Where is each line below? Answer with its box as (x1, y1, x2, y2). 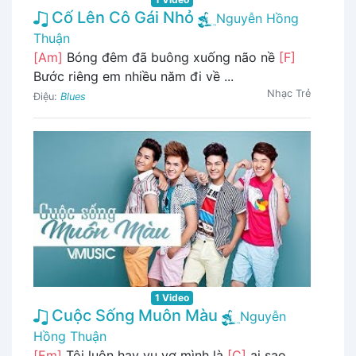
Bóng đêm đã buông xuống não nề (63, 49, 279, 66)
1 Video (155, 292, 189, 304)
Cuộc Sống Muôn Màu (48, 306, 218, 326)
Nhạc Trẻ (267, 87, 311, 100)
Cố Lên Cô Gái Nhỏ (48, 8, 194, 28)
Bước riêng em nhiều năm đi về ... (33, 68, 234, 85)
